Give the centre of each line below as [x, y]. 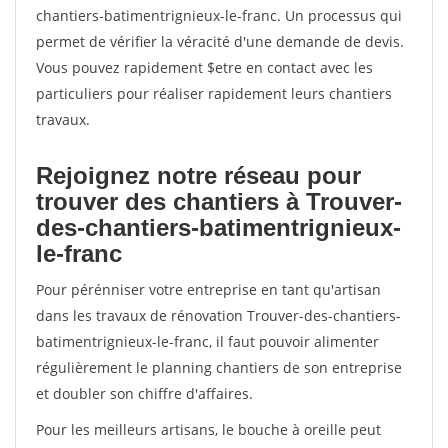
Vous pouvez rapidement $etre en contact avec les [204, 67]
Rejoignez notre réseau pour [198, 175]
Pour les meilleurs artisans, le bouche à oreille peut [208, 429]
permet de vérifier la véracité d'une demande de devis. [220, 41]
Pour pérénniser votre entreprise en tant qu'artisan [208, 289]
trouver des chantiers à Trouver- [219, 201]
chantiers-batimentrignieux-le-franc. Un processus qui [219, 15]
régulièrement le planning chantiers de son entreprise [219, 367]
